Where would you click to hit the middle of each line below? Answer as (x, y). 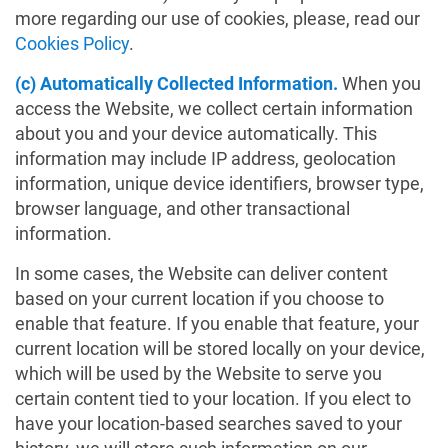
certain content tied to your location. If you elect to (213, 398)
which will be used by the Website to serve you (198, 373)
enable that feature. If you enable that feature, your (217, 323)
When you (381, 83)
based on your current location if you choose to (199, 298)
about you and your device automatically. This (196, 133)
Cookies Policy (72, 43)
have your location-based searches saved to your (208, 423)
